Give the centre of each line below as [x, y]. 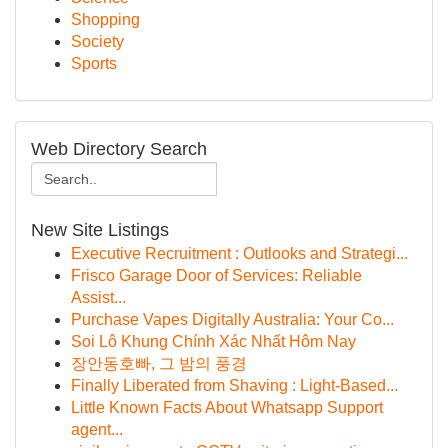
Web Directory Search [119, 149]
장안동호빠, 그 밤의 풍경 [159, 363]
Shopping [105, 19]
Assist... [98, 297]
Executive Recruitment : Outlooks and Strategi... [239, 253]
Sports [94, 63]
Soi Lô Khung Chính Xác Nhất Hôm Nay [213, 341]
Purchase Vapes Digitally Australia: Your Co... [232, 319]
